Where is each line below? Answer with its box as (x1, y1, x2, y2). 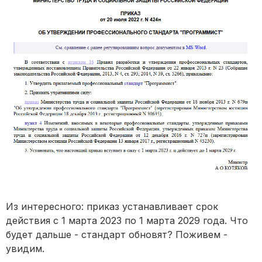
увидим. (6, 243, 44, 255)
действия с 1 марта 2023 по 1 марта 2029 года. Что (6, 215, 248, 227)
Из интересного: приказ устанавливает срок (6, 201, 218, 213)
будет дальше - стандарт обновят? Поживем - (6, 229, 227, 241)
